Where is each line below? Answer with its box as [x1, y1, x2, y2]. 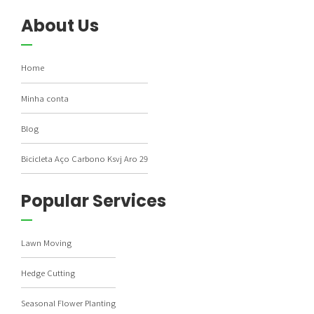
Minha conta [21, 92, 69, 104]
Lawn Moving [21, 237, 71, 249]
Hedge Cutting [21, 267, 75, 279]
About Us [21, 14, 99, 38]
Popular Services [21, 189, 166, 213]
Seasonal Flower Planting [21, 297, 116, 309]
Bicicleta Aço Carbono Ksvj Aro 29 [21, 152, 148, 164]
